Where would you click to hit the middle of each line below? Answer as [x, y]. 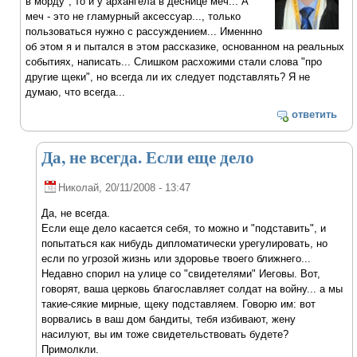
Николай [79, 187]
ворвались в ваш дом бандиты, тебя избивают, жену [169, 320]
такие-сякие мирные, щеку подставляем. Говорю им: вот [179, 304]
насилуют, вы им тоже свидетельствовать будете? [165, 335]
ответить [314, 115]
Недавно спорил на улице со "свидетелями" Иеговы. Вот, [181, 274]
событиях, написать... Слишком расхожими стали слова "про [174, 61]
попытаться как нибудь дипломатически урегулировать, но [185, 244]
